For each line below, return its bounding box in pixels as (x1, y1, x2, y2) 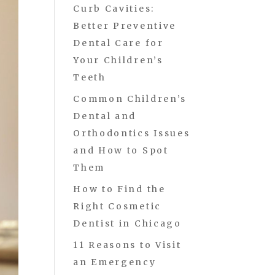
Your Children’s (73, 55, 163, 66)
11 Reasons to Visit (73, 239, 182, 250)
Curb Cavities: (73, 3, 155, 14)
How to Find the (73, 184, 166, 195)
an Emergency (73, 257, 157, 268)
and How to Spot (73, 145, 169, 156)
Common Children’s (73, 93, 187, 104)
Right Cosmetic (73, 201, 161, 212)
